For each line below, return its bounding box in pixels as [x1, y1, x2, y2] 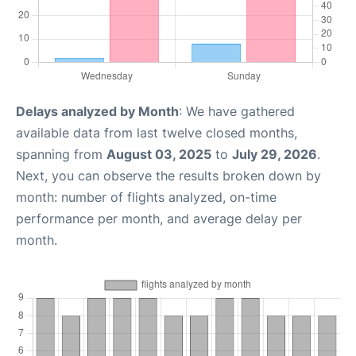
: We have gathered [179, 103, 295, 120]
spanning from [16, 146, 106, 163]
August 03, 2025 [106, 146, 211, 163]
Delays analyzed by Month [16, 103, 179, 120]
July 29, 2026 [232, 146, 317, 163]
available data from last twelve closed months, [16, 125, 297, 141]
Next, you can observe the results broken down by [16, 168, 321, 184]
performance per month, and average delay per [16, 211, 302, 227]
